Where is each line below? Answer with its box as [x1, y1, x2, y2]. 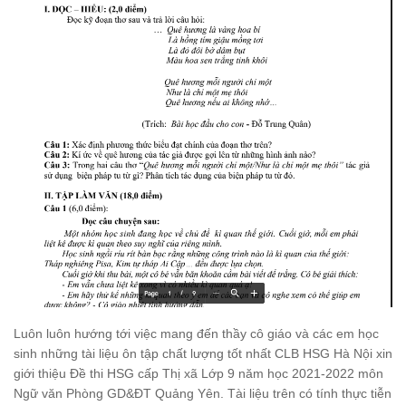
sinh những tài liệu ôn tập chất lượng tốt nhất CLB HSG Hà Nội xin [14, 346, 392, 362]
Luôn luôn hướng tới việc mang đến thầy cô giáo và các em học [14, 326, 379, 342]
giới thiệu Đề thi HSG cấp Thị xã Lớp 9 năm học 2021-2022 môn [14, 366, 383, 382]
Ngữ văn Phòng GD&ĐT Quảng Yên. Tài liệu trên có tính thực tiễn [14, 386, 391, 401]
